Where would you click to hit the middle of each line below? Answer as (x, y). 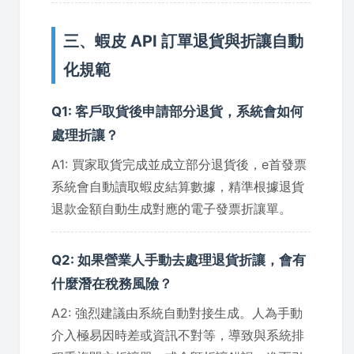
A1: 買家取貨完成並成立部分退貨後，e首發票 (179, 164)
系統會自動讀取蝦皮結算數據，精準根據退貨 (178, 186)
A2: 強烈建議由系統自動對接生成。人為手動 (177, 313)
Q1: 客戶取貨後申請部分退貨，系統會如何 (177, 111)
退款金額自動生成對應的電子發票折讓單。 (171, 208)
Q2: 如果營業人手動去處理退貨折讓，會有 (179, 260)
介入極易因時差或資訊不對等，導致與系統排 (178, 335)
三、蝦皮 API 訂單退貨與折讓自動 (183, 41)
